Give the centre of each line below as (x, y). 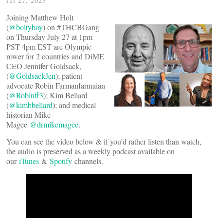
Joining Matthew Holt (40, 17)
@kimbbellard (31, 105)
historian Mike (28, 115)
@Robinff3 (26, 95)
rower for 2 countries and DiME (55, 56)
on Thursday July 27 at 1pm (49, 37)
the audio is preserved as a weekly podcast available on (91, 151)
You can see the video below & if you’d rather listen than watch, (104, 141)
